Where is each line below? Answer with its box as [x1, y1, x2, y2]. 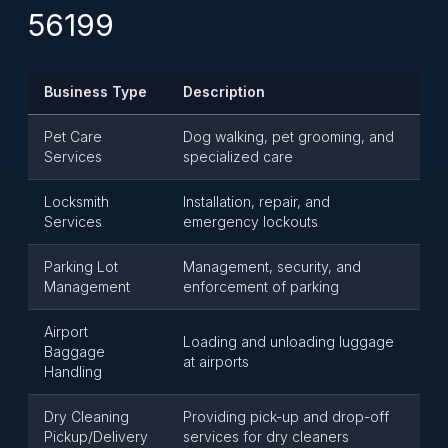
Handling [44, 363, 102, 380]
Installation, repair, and [183, 193, 330, 210]
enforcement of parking [183, 278, 339, 295]
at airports [183, 353, 249, 370]
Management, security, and [183, 258, 361, 275]
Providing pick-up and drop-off [183, 408, 389, 425]
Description [183, 83, 265, 100]
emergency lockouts [183, 213, 318, 230]
